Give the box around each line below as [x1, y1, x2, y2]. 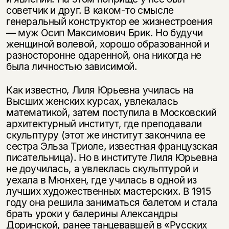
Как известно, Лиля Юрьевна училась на [6, 83, 194, 96]
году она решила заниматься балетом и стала [6, 196, 218, 209]
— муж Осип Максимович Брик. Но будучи [6, 26, 203, 39]
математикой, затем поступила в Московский [6, 106, 217, 119]
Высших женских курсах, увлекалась [6, 95, 178, 107]
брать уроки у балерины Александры [6, 207, 178, 220]
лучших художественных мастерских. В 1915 [6, 185, 211, 197]
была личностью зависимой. [6, 60, 138, 73]
